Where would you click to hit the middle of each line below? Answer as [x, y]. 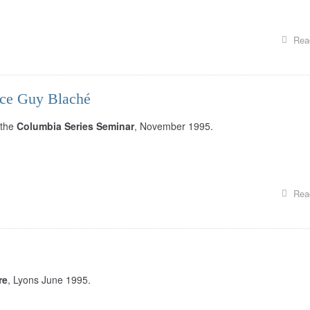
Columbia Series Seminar [75, 126]
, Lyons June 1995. [49, 280]
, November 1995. [174, 126]
